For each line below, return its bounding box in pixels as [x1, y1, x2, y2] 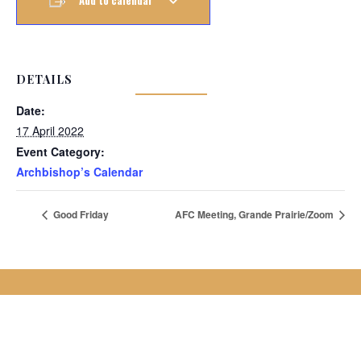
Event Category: [16, 143, 105, 160]
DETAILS [16, 72, 73, 88]
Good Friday [51, 207, 109, 222]
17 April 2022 [16, 122, 84, 139]
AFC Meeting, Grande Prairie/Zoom [175, 207, 336, 222]
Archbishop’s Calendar [16, 163, 143, 180]
